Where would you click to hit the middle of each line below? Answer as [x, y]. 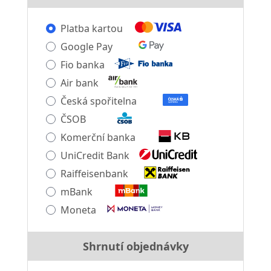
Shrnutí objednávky [135, 246]
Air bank [79, 83]
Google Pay [86, 47]
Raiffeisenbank [94, 174]
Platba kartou [91, 28]
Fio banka [82, 65]
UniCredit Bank [95, 155]
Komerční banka [98, 137]
